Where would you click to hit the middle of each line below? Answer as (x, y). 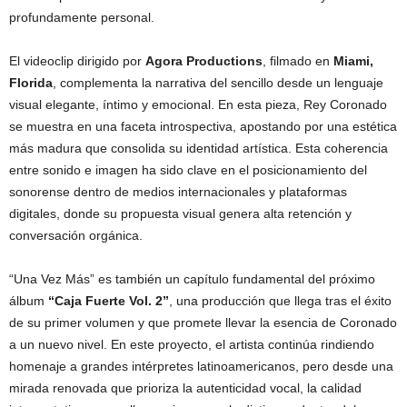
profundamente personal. (82, 17)
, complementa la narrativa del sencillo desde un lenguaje (218, 83)
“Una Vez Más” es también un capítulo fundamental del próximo (192, 279)
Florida (31, 83)
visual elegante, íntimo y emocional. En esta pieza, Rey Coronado (198, 104)
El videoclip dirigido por (77, 61)
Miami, (353, 61)
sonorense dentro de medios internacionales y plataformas (178, 192)
